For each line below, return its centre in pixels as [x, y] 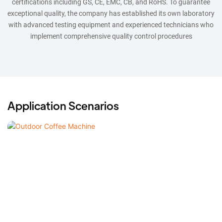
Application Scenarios [63, 105]
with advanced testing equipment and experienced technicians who [111, 25]
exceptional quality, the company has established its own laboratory [111, 13]
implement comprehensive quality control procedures [111, 36]
